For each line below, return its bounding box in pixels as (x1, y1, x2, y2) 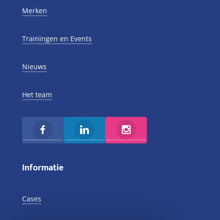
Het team (22, 90, 52, 100)
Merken (22, 5, 47, 15)
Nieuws (22, 62, 47, 72)
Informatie (22, 161, 63, 176)
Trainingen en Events (22, 34, 92, 43)
